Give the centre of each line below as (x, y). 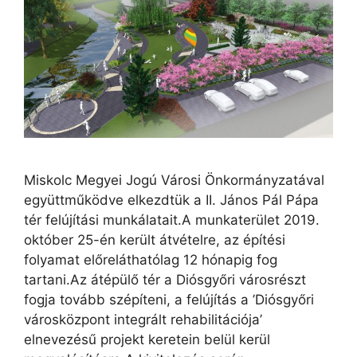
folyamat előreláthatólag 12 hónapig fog (151, 259)
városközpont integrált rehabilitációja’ (143, 319)
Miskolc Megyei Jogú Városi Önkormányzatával (174, 180)
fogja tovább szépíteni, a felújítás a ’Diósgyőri (169, 299)
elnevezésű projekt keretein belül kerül (147, 339)
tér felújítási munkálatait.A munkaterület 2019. (172, 220)
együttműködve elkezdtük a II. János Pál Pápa (171, 200)
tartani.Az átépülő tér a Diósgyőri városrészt (165, 279)
